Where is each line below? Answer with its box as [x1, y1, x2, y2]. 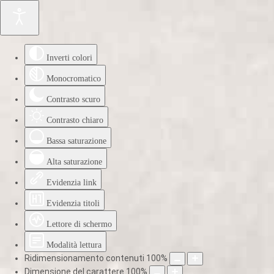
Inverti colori [46, 53, 92, 62]
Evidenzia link [46, 178, 97, 187]
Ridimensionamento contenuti [24, 253, 144, 263]
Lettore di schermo [46, 220, 112, 229]
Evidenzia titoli [46, 199, 100, 208]
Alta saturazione [46, 157, 102, 166]
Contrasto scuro [46, 95, 100, 104]
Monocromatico [46, 74, 101, 83]
